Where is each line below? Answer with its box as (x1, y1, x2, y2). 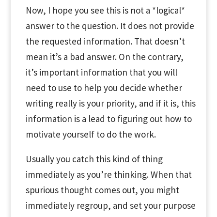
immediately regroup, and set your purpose (25, 199, 196, 211)
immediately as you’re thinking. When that (25, 168, 192, 180)
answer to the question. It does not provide (25, 19, 194, 31)
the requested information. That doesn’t (25, 35, 185, 47)
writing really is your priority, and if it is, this (25, 97, 196, 109)
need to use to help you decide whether (25, 81, 182, 93)
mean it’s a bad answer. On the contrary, (25, 50, 184, 62)
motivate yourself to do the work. (25, 128, 156, 140)
